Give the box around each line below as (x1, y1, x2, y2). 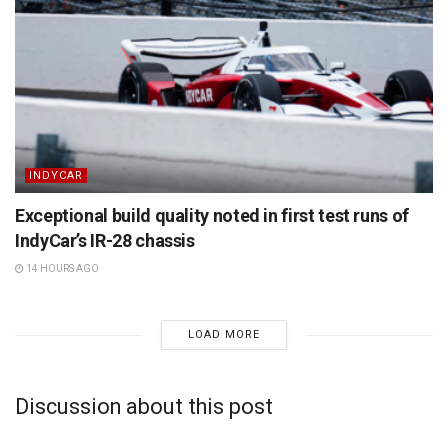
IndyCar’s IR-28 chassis (15, 230, 195, 252)
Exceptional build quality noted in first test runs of (15, 205, 409, 227)
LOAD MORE (187, 328, 260, 342)
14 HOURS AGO (24, 263, 99, 275)
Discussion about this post (15, 394, 273, 420)
